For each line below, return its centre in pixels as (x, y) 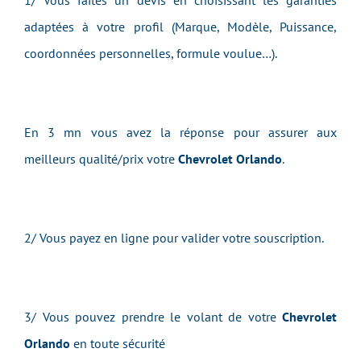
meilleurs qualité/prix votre (101, 159)
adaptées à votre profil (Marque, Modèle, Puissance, (180, 27)
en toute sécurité (118, 343)
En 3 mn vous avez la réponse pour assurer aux (180, 132)
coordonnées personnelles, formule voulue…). (151, 53)
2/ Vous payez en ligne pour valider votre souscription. (174, 238)
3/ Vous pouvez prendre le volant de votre (153, 317)
